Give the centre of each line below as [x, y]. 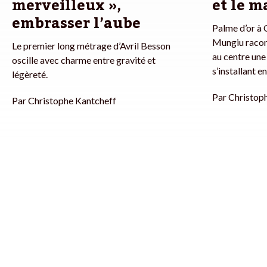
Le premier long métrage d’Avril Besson [91, 46]
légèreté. [30, 74]
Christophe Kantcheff [72, 101]
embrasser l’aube [76, 24]
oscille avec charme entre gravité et [84, 60]
